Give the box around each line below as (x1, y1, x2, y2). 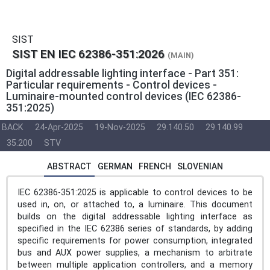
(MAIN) (168, 51, 194, 60)
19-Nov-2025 (95, 122, 145, 133)
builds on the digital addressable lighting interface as (17, 211, 253, 222)
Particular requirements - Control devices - (6, 78, 217, 91)
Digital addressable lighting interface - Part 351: (6, 67, 239, 80)
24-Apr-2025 (35, 122, 83, 133)
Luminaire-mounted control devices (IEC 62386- (6, 90, 241, 102)
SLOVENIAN (177, 161, 223, 171)
